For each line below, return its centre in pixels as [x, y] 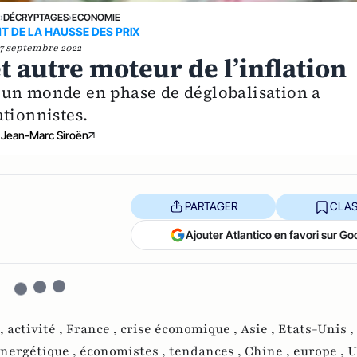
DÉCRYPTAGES [36, 17]
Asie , [259, 329]
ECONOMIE [96, 17]
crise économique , [180, 329]
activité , [37, 329]
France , [93, 329]
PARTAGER [211, 206]
